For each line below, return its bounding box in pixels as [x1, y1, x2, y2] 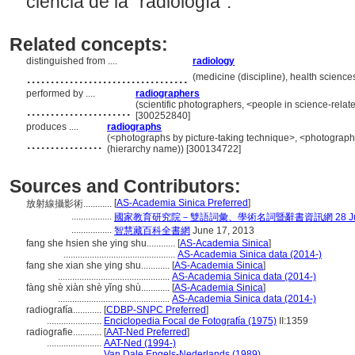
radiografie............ [26, 326, 104, 338]
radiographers [136, 88, 200, 99]
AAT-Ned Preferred [106, 326, 187, 338]
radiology [193, 55, 235, 67]
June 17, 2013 [190, 225, 254, 236]
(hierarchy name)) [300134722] [107, 143, 241, 155]
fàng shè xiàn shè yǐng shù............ [26, 282, 172, 293]
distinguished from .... [26, 55, 120, 67]
